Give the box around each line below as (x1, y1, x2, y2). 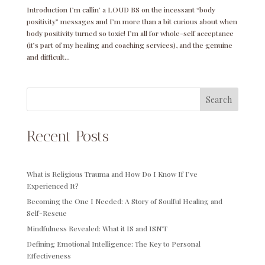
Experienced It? (26, 180, 79, 190)
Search (206, 93, 232, 105)
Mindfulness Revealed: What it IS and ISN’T (26, 223, 167, 233)
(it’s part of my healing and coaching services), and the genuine (26, 40, 232, 50)
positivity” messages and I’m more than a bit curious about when (26, 16, 237, 26)
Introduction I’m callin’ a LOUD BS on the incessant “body (26, 4, 215, 14)
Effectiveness (26, 250, 71, 260)
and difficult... (26, 51, 70, 62)
